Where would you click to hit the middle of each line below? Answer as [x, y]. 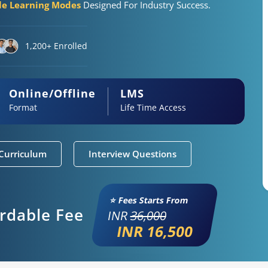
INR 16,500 [155, 231]
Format [23, 107]
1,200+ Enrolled [56, 46]
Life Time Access [153, 107]
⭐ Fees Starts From [150, 200]
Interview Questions [133, 154]
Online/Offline [52, 93]
